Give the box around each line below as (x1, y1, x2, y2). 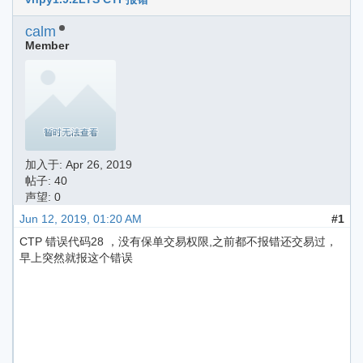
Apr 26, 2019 (66, 158, 132, 171)
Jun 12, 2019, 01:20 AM (19, 212, 142, 225)
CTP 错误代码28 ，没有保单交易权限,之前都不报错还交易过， (19, 235, 337, 248)
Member (25, 39, 69, 52)
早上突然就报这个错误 (19, 251, 133, 264)
